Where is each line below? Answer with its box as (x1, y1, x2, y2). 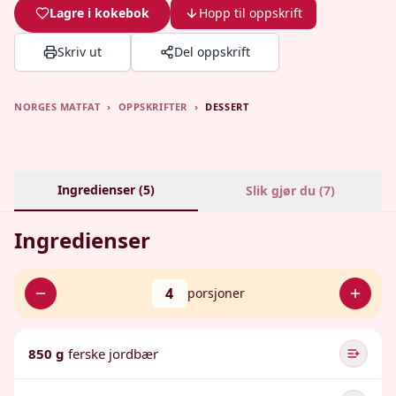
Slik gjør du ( (245, 182, 324, 199)
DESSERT (205, 100, 249, 113)
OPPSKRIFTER (118, 100, 187, 113)
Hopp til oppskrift (199, 4, 302, 21)
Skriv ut (57, 43, 102, 60)
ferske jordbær (68, 345, 158, 362)
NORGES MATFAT (14, 100, 101, 113)
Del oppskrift (174, 43, 250, 60)
